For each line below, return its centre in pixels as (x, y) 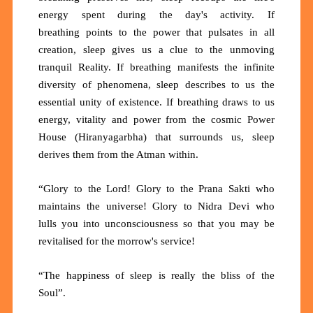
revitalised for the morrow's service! (118, 241)
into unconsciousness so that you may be (179, 224)
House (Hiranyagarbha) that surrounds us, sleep (156, 137)
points (102, 32)
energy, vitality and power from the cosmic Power (156, 120)
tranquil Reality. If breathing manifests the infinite (156, 67)
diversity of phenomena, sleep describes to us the (156, 85)
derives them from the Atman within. (120, 155)
